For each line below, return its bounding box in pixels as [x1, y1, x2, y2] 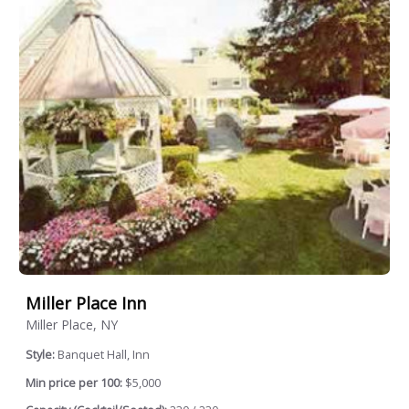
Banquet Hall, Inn [58, 347, 150, 363]
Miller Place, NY [26, 316, 118, 334]
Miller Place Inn [26, 291, 146, 314]
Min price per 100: [26, 374, 122, 391]
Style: [26, 347, 58, 363]
